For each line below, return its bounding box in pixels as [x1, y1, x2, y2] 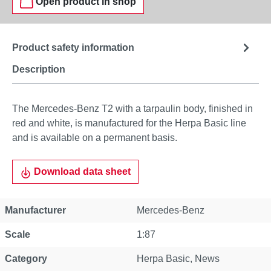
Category [5, 253, 47, 264]
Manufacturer [5, 205, 66, 215]
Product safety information [12, 42, 134, 53]
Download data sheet [31, 166, 131, 177]
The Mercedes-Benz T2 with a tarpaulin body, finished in [12, 103, 253, 114]
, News [190, 253, 220, 264]
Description [12, 64, 65, 74]
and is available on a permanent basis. [12, 132, 177, 143]
